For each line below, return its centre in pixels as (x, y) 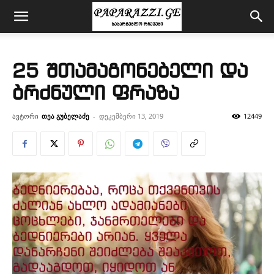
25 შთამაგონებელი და (130, 72)
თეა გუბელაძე (65, 116)
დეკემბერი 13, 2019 (131, 116)
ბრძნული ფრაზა (96, 94)
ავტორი (25, 116)
